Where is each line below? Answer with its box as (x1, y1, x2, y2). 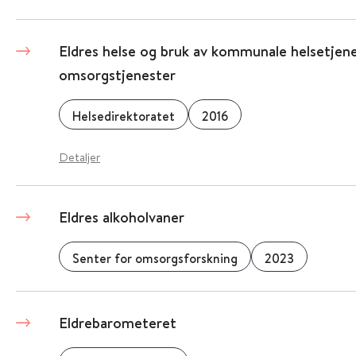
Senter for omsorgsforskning (72, 250, 238, 267)
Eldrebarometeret (58, 312, 176, 333)
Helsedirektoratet (72, 107, 175, 125)
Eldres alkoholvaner (58, 207, 184, 227)
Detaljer (58, 149, 100, 164)
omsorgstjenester (58, 64, 176, 85)
